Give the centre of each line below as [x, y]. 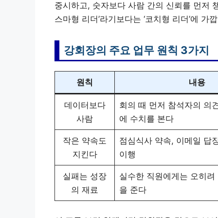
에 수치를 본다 [146, 119]
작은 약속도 [85, 141]
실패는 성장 [85, 176]
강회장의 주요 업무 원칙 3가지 [136, 50]
